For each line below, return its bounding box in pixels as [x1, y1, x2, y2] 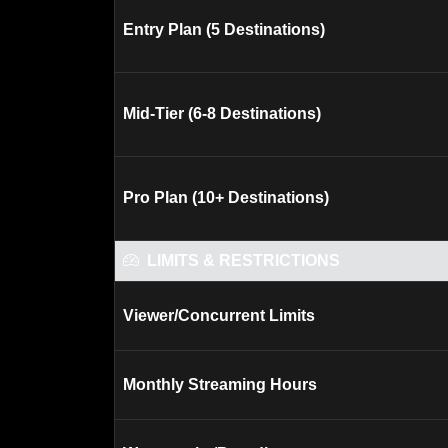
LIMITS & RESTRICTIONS [147, 252, 340, 269]
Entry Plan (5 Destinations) [123, 21, 325, 38]
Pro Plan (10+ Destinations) [123, 189, 329, 206]
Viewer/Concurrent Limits [123, 307, 315, 324]
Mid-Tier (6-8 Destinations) [123, 105, 321, 122]
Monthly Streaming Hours [123, 376, 317, 393]
